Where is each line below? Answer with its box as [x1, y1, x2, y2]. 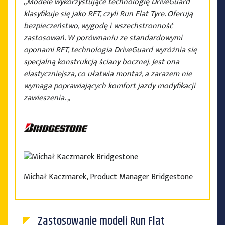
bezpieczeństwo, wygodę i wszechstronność [24, 19, 173, 33]
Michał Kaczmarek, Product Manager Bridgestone [24, 170, 193, 184]
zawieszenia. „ [24, 91, 70, 105]
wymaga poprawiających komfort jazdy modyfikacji [24, 79, 195, 93]
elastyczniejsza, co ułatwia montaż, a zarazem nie [24, 67, 192, 81]
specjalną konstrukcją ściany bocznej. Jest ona [24, 55, 179, 69]
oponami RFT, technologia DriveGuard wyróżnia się [24, 43, 197, 57]
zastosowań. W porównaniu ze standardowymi [24, 31, 182, 45]
